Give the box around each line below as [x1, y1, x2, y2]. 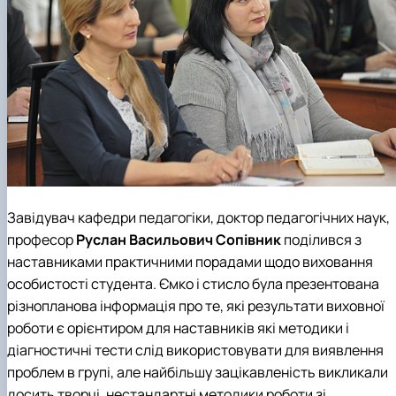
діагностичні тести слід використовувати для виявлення [7, 340, 384, 360]
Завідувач [7, 208, 78, 227]
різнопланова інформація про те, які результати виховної [7, 296, 385, 316]
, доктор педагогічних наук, [210, 208, 390, 227]
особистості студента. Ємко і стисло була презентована [7, 274, 379, 293]
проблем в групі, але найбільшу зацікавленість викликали [7, 362, 388, 382]
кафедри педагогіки [78, 208, 210, 227]
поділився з [281, 230, 362, 249]
